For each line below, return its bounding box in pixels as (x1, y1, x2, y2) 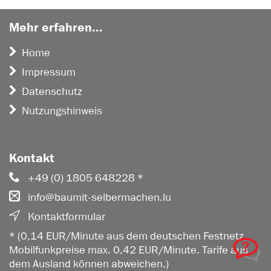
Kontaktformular (27, 210, 105, 223)
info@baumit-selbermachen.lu (27, 191, 171, 204)
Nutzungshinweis (22, 104, 102, 117)
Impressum (22, 65, 76, 79)
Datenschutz (22, 85, 82, 98)
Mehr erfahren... (9, 20, 103, 35)
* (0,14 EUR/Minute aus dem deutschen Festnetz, (9, 229, 247, 243)
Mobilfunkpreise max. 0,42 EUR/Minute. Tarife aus (9, 243, 248, 256)
